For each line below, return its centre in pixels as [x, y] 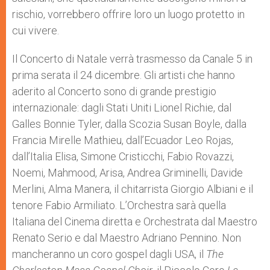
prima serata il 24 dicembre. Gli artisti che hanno [124, 75]
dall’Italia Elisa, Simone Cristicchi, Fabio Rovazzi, [123, 156]
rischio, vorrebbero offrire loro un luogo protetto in [128, 14]
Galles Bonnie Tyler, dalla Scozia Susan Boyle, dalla [129, 124]
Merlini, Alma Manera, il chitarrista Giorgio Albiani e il [133, 189]
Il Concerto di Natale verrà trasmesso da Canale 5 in [132, 58]
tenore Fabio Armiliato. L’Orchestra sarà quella [119, 205]
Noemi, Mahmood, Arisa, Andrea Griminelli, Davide [127, 172]
